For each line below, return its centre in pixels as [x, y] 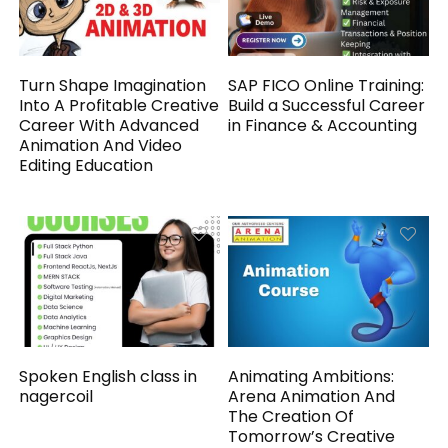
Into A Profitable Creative [119, 106]
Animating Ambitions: [311, 377]
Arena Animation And [312, 397]
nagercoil [56, 397]
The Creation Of [291, 417]
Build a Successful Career [327, 106]
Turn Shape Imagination [113, 86]
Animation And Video [101, 146]
